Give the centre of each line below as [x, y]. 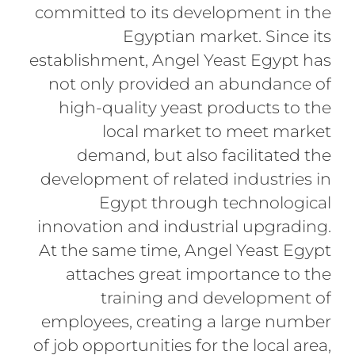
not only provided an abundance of [190, 84]
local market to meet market [217, 132]
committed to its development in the [183, 13]
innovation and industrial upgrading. [185, 227]
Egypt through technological [216, 203]
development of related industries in [186, 179]
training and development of [216, 298]
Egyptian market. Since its [227, 36]
